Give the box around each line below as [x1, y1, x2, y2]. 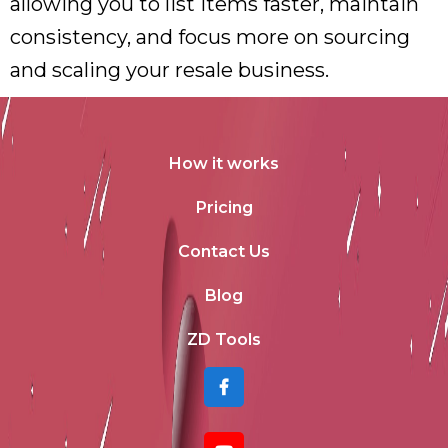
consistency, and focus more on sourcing [10, 25, 410, 49]
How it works [169, 154, 279, 173]
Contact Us [178, 242, 270, 261]
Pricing [195, 198, 253, 217]
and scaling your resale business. [10, 58, 329, 82]
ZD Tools [187, 330, 261, 349]
